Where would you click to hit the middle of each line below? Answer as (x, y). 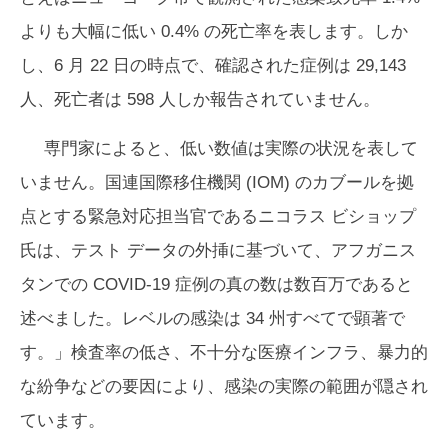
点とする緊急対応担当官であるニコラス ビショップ (218, 216)
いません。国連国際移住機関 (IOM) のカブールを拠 (217, 182)
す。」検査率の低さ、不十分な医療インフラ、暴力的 (224, 352)
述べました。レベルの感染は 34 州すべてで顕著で (212, 318)
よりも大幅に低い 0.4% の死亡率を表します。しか (214, 31)
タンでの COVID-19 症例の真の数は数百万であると (216, 284)
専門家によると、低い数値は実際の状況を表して (231, 148)
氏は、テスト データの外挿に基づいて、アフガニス (218, 250)
